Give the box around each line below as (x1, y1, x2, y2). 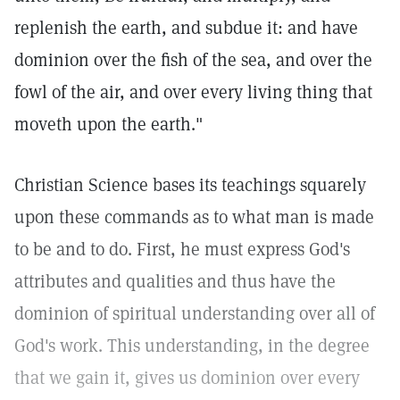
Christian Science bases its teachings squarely (14, 173, 366, 196)
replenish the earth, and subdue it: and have (14, 16, 358, 39)
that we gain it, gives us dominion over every (14, 366, 360, 389)
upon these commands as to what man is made (14, 205, 374, 229)
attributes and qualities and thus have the (14, 270, 336, 293)
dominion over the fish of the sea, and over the (14, 48, 372, 71)
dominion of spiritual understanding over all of (14, 302, 375, 325)
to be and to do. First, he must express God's (14, 237, 350, 261)
